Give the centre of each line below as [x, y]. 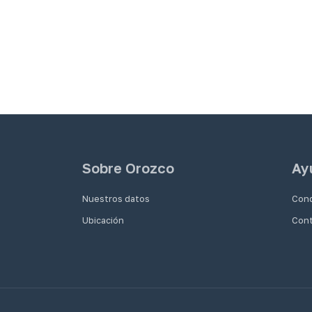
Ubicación [103, 220]
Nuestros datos [116, 198]
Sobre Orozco [128, 168]
